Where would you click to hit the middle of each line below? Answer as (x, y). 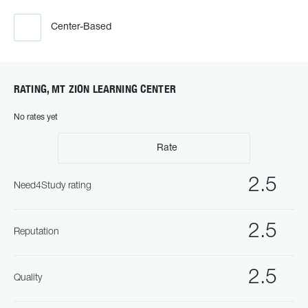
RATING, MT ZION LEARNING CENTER (95, 89)
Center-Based (81, 27)
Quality (28, 278)
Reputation (36, 232)
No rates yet (36, 117)
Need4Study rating (53, 186)
